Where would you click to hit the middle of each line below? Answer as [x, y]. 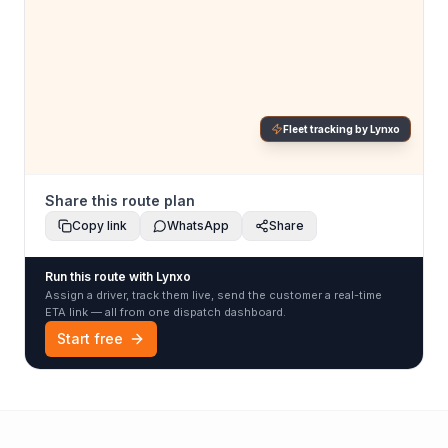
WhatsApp [198, 225]
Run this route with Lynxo [118, 276]
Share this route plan [120, 200]
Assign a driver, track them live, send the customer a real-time [213, 295]
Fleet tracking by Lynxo [341, 129]
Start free [90, 338]
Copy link [99, 225]
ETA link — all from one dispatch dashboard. [165, 312]
